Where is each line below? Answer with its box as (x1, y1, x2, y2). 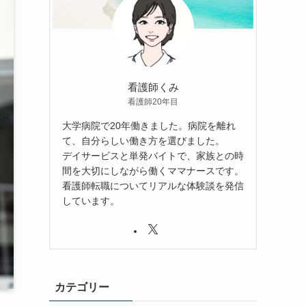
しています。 (62, 195, 120, 206)
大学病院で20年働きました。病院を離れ (62, 120, 236, 131)
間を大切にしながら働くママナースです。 (62, 165, 244, 176)
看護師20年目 (128, 96, 178, 107)
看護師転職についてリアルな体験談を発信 (62, 180, 244, 191)
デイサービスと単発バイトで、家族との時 (62, 150, 244, 161)
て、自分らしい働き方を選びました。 (62, 135, 225, 146)
